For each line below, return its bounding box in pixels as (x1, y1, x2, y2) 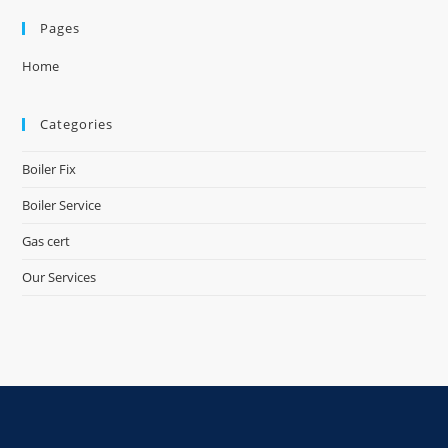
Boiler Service (22, 196, 102, 214)
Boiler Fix (22, 160, 77, 178)
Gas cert (22, 232, 71, 250)
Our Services (22, 268, 97, 286)
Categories (40, 115, 114, 133)
